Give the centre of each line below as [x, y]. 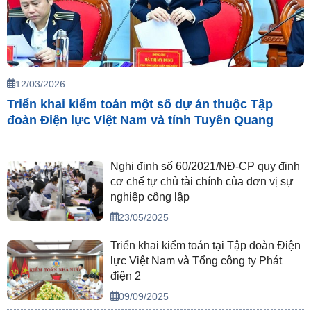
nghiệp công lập [150, 197]
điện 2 [126, 276]
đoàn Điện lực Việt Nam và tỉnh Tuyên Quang [140, 120]
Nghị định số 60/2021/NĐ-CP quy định [205, 167]
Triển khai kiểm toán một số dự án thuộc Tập [140, 104]
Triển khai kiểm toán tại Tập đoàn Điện [206, 246]
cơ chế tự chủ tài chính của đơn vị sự [202, 182]
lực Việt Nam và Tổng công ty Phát [196, 261]
